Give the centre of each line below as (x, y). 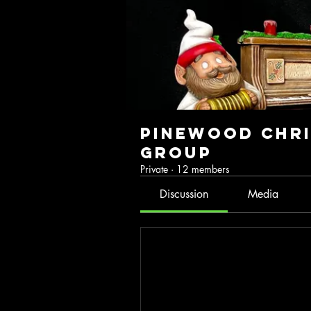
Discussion (184, 194)
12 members (203, 169)
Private (154, 169)
